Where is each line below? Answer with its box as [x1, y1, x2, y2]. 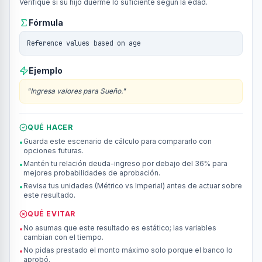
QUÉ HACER [27, 123, 73, 132]
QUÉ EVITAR [27, 209, 75, 218]
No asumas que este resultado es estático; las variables [23, 223, 216, 232]
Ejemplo [29, 65, 63, 75]
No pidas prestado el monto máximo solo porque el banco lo [23, 246, 233, 254]
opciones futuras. [23, 146, 84, 155]
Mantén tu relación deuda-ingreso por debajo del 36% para [23, 159, 227, 168]
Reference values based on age [27, 39, 141, 48]
